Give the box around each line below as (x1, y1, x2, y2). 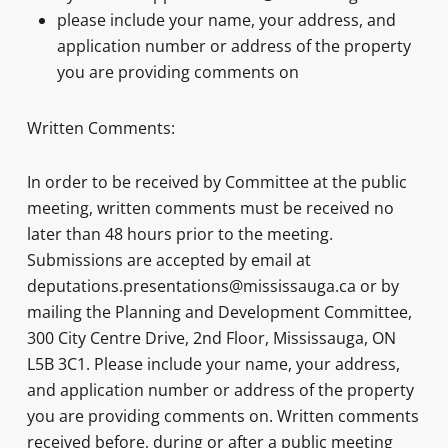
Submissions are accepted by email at (26, 249, 311, 271)
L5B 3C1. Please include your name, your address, (26, 353, 400, 375)
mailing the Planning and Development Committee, (26, 301, 412, 323)
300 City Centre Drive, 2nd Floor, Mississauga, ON (26, 327, 396, 349)
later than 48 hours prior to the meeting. (26, 223, 333, 245)
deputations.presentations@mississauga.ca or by (26, 275, 399, 297)
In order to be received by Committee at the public (26, 171, 407, 193)
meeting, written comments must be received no (26, 197, 394, 219)
